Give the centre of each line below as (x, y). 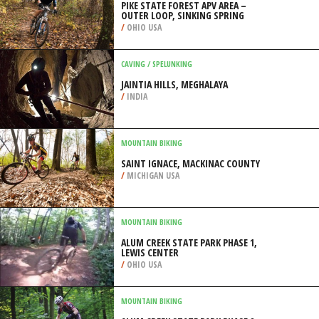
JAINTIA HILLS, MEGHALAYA (174, 84)
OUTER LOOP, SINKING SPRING (183, 15)
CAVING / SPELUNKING (157, 64)
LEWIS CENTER (150, 252)
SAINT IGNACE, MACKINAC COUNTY (190, 163)
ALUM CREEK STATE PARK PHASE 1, (189, 242)
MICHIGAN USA (152, 176)
